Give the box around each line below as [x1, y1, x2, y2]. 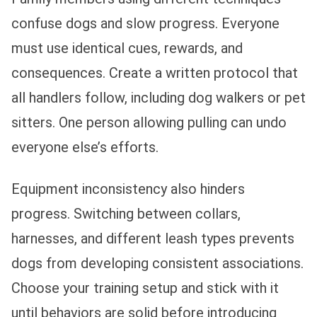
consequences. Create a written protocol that [11, 64, 298, 81]
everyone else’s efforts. [11, 138, 158, 156]
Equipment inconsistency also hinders [11, 180, 245, 197]
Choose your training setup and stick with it [11, 279, 279, 296]
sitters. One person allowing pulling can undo [11, 113, 287, 131]
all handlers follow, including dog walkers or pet [11, 88, 306, 106]
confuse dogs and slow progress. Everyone [11, 14, 279, 32]
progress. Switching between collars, [11, 204, 241, 222]
